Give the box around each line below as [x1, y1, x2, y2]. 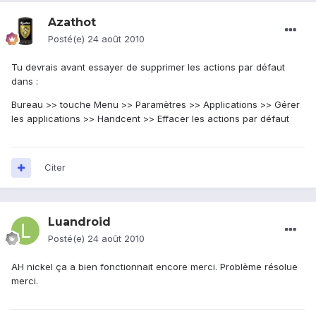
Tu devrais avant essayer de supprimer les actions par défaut [11, 61, 285, 73]
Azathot [48, 16, 96, 30]
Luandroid [48, 215, 111, 229]
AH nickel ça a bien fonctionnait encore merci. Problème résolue [11, 261, 298, 273]
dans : [11, 75, 38, 87]
